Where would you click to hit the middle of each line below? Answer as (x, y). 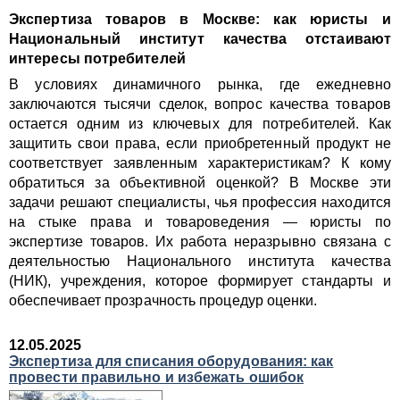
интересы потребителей (97, 58)
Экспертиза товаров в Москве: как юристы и (200, 19)
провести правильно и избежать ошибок (157, 377)
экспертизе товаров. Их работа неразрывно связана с (200, 242)
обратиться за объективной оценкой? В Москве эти (200, 183)
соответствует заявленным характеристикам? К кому (200, 163)
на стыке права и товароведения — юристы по (200, 222)
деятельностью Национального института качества (200, 261)
